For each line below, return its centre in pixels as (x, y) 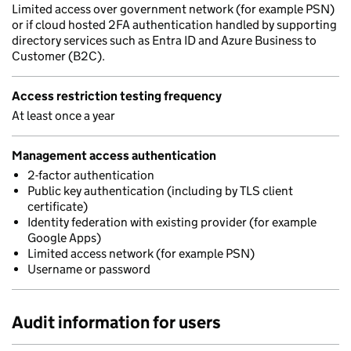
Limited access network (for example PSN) (141, 253)
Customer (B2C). (58, 56)
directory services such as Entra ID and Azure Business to (164, 40)
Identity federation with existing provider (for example (172, 222)
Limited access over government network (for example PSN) (173, 9)
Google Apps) (64, 238)
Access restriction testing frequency (117, 96)
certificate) (58, 206)
